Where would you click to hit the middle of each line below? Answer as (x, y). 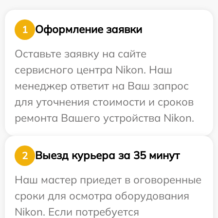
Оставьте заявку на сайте (81, 53)
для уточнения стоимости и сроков (104, 101)
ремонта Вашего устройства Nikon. (104, 118)
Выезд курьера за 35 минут (107, 155)
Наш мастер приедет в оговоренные (108, 179)
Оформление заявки (89, 29)
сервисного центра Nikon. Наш (93, 69)
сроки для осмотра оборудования (102, 195)
